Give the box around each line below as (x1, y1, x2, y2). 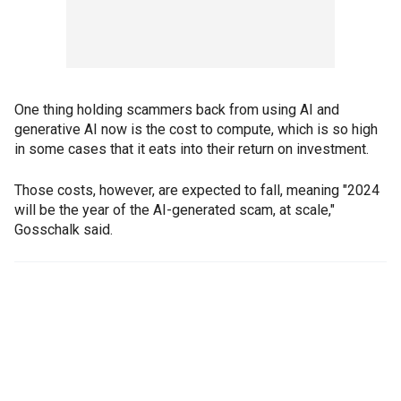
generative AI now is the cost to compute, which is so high (14, 120, 378, 138)
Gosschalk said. (14, 220, 113, 238)
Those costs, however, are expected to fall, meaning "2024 (14, 181, 380, 199)
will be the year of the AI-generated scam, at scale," (14, 200, 335, 218)
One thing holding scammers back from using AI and (14, 100, 339, 118)
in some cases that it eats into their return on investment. (14, 140, 369, 158)
